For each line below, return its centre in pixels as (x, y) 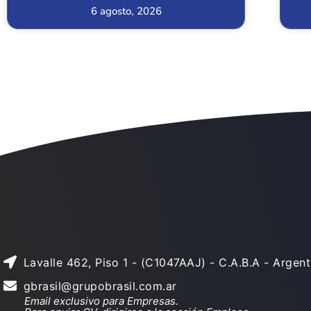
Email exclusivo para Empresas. (101, 301)
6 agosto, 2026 (126, 11)
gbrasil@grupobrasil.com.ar (100, 286)
